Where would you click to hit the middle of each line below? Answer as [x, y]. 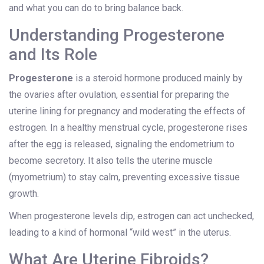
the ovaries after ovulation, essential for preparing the [119, 95]
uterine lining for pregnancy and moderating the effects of [127, 111]
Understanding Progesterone [117, 35]
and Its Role [53, 55]
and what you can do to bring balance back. [96, 8]
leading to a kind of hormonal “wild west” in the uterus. [120, 233]
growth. [24, 194]
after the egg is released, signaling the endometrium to [122, 144]
